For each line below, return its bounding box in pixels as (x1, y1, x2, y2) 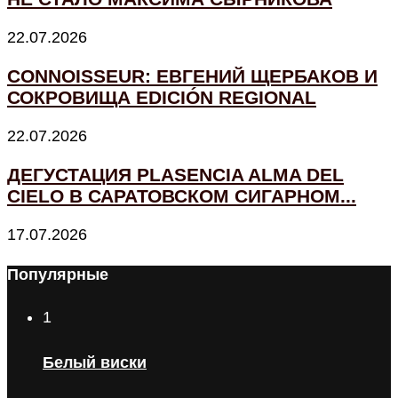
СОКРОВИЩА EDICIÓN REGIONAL (7, 87, 316, 108)
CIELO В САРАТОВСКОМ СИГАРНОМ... (7, 186, 356, 207)
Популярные (7, 266, 108, 284)
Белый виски (43, 354, 147, 372)
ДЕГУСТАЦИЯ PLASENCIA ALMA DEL (7, 164, 344, 186)
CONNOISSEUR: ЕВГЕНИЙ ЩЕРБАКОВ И (7, 66, 378, 87)
